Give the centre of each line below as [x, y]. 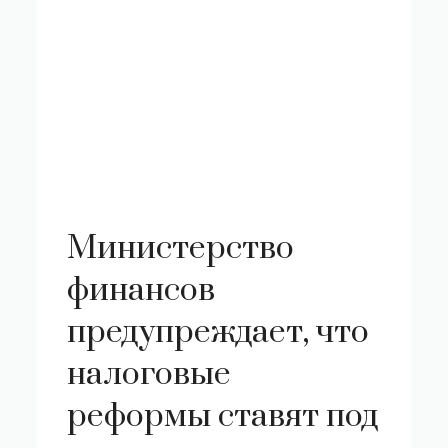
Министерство [181, 248]
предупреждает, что [218, 332]
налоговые [149, 374]
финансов [141, 290]
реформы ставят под [223, 416]
